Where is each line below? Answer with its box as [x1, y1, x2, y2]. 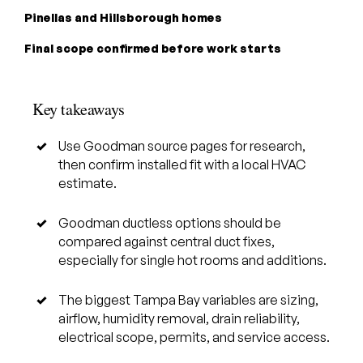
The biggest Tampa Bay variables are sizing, [58, 292, 318, 308]
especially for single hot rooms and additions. [58, 252, 327, 268]
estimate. [58, 175, 117, 191]
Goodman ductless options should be [58, 215, 281, 231]
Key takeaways [32, 98, 125, 120]
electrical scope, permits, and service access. [58, 329, 330, 345]
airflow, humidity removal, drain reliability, [58, 310, 300, 327]
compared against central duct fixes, [58, 233, 275, 250]
